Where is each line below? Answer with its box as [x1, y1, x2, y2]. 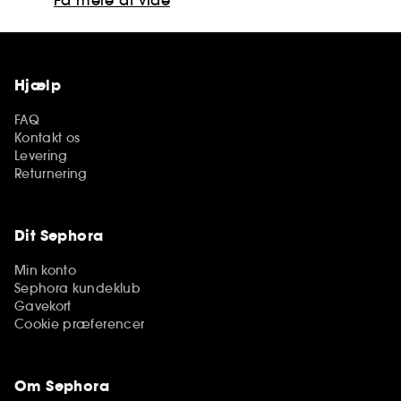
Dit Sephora [14, 225, 104, 246]
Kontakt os [14, 129, 81, 146]
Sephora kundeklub [14, 279, 141, 296]
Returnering [14, 165, 88, 182]
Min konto [14, 261, 77, 278]
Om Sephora [14, 375, 109, 397]
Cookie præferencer [14, 315, 145, 332]
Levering [14, 147, 68, 164]
